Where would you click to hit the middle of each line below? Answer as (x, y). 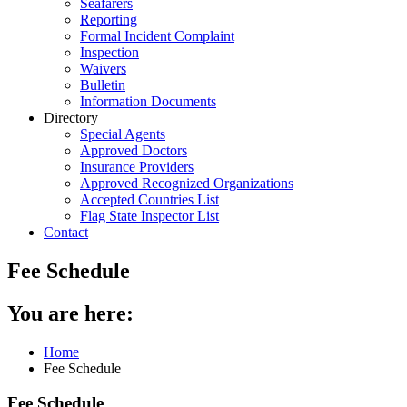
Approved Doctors (134, 150)
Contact (66, 232)
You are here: (70, 313)
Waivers (103, 69)
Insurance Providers (137, 167)
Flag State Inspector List (149, 216)
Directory (71, 118)
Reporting (109, 20)
